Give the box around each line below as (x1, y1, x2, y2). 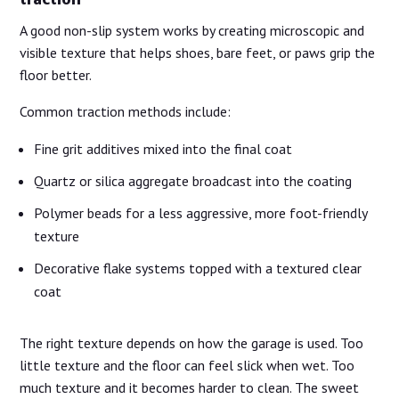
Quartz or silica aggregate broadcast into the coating (34, 171, 353, 190)
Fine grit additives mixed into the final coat (34, 139, 293, 158)
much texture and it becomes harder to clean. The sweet (20, 378, 360, 396)
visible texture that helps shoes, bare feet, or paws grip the (20, 43, 376, 61)
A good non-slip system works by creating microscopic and (20, 20, 365, 39)
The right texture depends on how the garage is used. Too (20, 333, 364, 352)
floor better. (20, 65, 93, 84)
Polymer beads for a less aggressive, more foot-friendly (34, 203, 368, 222)
